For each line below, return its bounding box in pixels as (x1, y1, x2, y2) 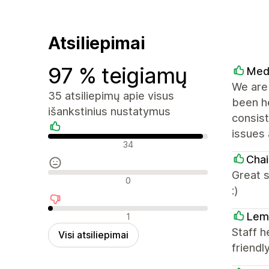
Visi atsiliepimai (58, 228, 128, 241)
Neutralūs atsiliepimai (47, 172, 139, 184)
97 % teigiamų (48, 62, 187, 89)
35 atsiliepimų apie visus (48, 89, 174, 102)
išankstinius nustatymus (48, 104, 171, 118)
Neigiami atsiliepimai (47, 208, 134, 220)
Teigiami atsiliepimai (47, 136, 133, 148)
